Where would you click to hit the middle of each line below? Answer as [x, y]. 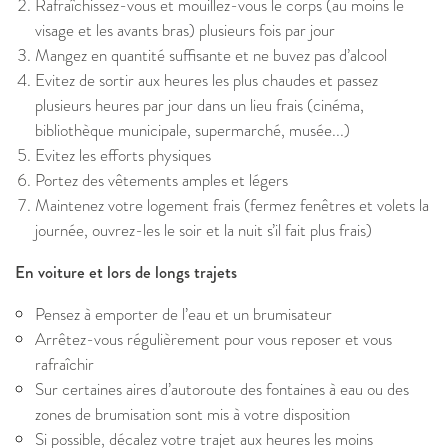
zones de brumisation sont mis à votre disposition [194, 414]
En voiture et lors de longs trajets [126, 272]
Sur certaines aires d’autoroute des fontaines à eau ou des [222, 389]
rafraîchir [64, 364]
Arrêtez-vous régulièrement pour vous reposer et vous [213, 339]
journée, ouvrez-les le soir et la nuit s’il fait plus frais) [203, 230]
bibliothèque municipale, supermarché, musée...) [192, 130]
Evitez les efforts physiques [123, 155]
